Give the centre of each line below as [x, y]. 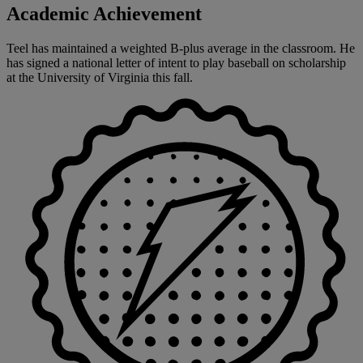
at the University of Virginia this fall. [100, 78]
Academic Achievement [104, 14]
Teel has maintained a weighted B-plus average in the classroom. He [181, 49]
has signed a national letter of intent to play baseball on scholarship [176, 63]
